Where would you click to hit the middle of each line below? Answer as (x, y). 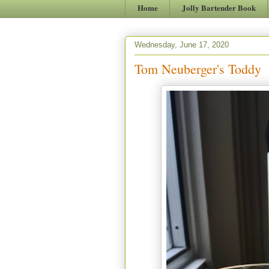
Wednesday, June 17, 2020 (182, 45)
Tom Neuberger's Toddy (198, 68)
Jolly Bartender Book (219, 7)
